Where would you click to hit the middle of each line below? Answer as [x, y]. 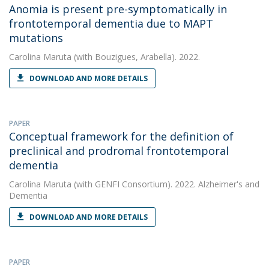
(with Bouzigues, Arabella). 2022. [136, 57]
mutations [36, 38]
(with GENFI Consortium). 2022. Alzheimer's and [165, 184]
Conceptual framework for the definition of [121, 136]
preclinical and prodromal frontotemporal [119, 151]
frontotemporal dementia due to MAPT [111, 23]
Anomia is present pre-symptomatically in [118, 9]
